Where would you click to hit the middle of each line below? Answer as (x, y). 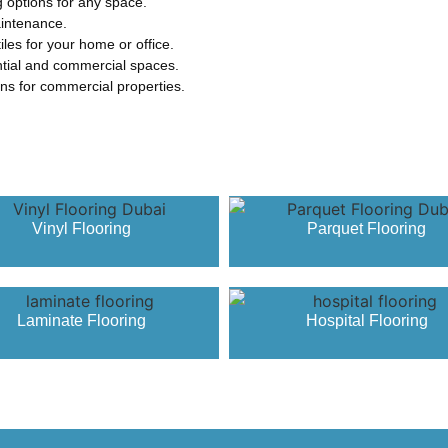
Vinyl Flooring (81, 229)
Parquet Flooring (366, 229)
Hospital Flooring (366, 321)
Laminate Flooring (81, 321)
